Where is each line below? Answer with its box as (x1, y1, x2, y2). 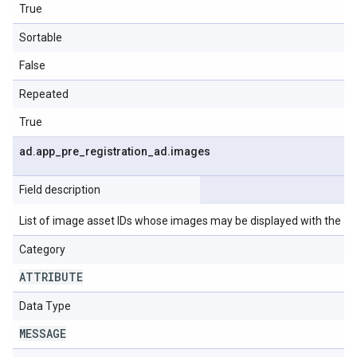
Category (19, 243, 65, 256)
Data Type (19, 300, 71, 312)
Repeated (19, 88, 69, 100)
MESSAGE (19, 326, 66, 341)
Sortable (19, 31, 62, 44)
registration (85, 145, 147, 158)
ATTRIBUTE (19, 269, 83, 284)
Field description (19, 183, 100, 196)
